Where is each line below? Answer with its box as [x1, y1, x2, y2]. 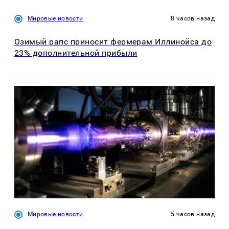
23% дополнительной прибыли [14, 48, 138, 58]
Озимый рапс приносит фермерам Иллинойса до [14, 36, 212, 47]
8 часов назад [171, 15, 215, 22]
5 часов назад [171, 211, 215, 218]
